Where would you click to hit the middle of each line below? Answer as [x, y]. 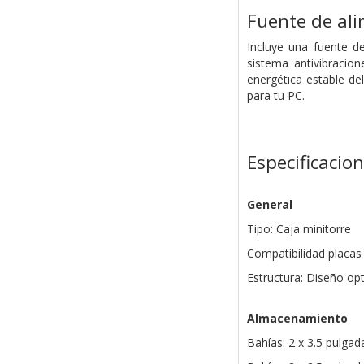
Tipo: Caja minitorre [299, 229]
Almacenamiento [297, 318]
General [269, 205]
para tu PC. [275, 96]
